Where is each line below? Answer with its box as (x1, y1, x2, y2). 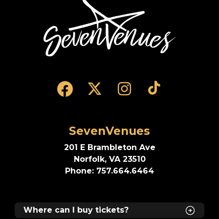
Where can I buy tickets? (23, 205, 129, 215)
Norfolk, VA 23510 (73, 154, 146, 164)
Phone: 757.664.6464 (65, 166, 154, 175)
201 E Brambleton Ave (64, 142, 155, 152)
